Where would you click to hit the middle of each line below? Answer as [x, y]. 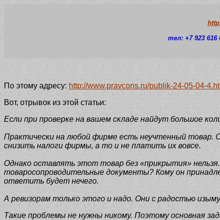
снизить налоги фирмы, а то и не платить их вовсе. [102, 145]
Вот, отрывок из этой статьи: [55, 102]
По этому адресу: [36, 85]
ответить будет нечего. [51, 181]
